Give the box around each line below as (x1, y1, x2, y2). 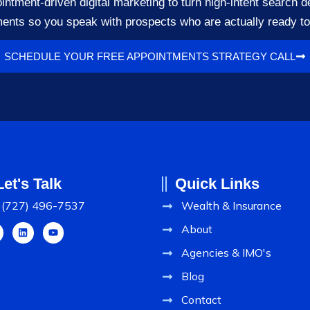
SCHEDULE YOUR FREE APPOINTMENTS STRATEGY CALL (4, 51, 295, 62)
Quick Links (175, 175, 259, 192)
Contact (181, 293, 221, 307)
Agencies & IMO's (181, 246, 271, 259)
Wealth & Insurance (181, 199, 282, 212)
